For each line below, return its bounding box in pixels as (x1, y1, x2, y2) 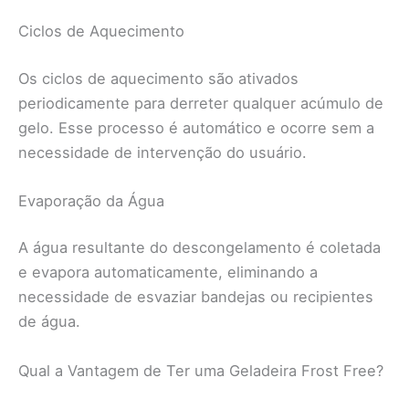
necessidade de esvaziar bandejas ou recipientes (18, 288, 373, 307)
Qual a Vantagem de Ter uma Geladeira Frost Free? (18, 361, 383, 380)
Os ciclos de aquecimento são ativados (18, 68, 299, 88)
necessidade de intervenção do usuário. (18, 142, 307, 162)
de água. (18, 312, 80, 331)
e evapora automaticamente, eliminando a (18, 263, 318, 282)
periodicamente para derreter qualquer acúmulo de (18, 93, 383, 112)
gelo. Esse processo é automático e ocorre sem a (18, 118, 374, 137)
